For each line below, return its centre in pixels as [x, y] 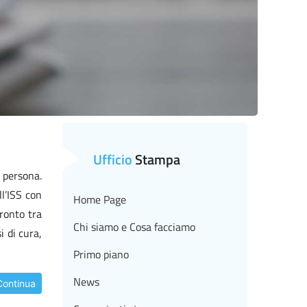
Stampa [156, 160]
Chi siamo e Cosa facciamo [134, 227]
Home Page [100, 200]
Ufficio [113, 160]
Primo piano [101, 255]
